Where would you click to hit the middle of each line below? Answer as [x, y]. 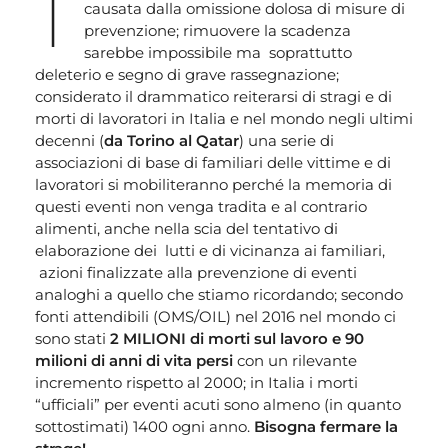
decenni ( [69, 141]
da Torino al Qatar [171, 141]
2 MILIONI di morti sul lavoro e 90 [237, 339]
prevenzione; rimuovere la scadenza [217, 31]
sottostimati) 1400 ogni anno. [144, 427]
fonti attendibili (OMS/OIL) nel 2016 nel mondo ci [215, 317]
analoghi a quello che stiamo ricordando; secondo [219, 295]
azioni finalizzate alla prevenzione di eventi [196, 273]
